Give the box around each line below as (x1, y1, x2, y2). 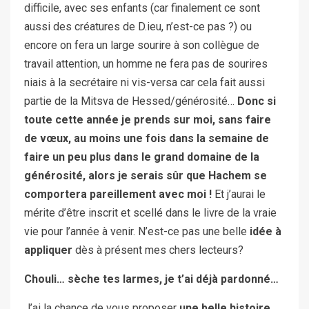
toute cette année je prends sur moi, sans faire (24, 112, 271, 126)
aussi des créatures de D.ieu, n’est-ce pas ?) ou (24, 19, 252, 33)
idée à (250, 224, 281, 238)
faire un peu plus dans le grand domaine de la (24, 150, 259, 163)
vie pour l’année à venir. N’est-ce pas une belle (24, 224, 250, 238)
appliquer (24, 243, 72, 257)
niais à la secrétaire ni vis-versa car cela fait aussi (24, 75, 265, 89)
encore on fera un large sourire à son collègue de (24, 38, 259, 52)
